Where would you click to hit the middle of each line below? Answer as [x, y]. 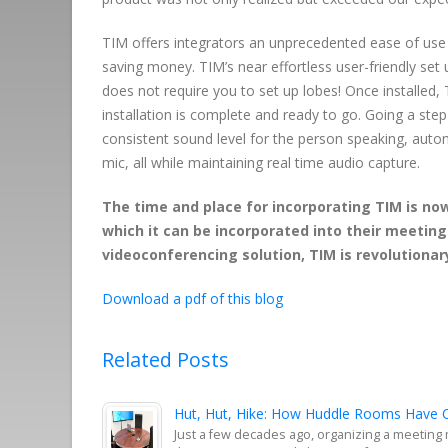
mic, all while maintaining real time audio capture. [261, 163]
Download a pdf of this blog [192, 299]
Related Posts [165, 360]
